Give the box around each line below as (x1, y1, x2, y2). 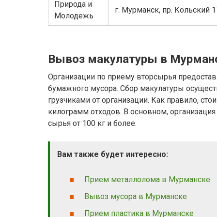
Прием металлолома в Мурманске (84, 174, 210, 184)
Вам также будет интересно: (57, 150, 168, 159)
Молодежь (54, 11, 93, 21)
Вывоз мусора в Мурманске (84, 191, 187, 201)
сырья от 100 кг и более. (48, 119, 137, 128)
